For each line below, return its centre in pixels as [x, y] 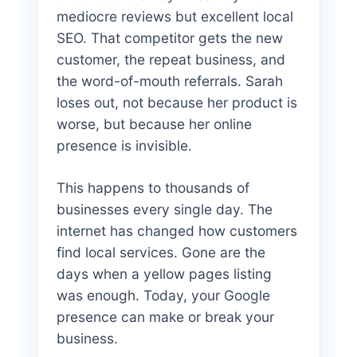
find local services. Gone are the [161, 252]
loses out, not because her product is [177, 102]
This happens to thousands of [153, 187]
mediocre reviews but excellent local [175, 16]
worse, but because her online [154, 124]
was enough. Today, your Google [163, 295]
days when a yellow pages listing [164, 273]
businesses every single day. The [164, 209]
